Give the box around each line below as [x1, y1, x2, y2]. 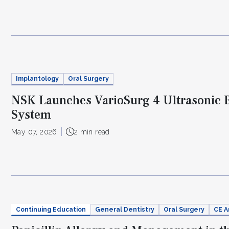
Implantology [16, 75, 59, 83]
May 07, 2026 [11, 127, 57, 136]
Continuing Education [16, 205, 86, 213]
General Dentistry [95, 205, 154, 213]
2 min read [74, 127, 110, 136]
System [11, 106, 51, 123]
